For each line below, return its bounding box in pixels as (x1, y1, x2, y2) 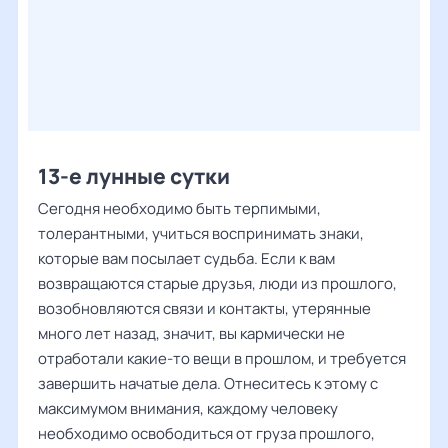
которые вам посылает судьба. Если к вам (38, 248, 335, 269)
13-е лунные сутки (38, 162, 230, 190)
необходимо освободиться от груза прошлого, (38, 423, 375, 444)
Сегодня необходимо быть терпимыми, (38, 198, 321, 219)
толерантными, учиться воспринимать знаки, (38, 223, 364, 244)
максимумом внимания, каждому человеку (38, 398, 338, 419)
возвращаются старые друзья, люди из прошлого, (38, 273, 397, 294)
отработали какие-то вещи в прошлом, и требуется (38, 348, 406, 369)
